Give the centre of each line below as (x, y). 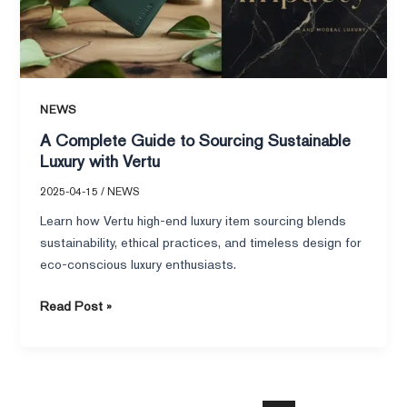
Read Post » (76, 305)
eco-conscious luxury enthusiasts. (139, 263)
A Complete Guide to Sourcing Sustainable (196, 141)
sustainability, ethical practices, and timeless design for (201, 242)
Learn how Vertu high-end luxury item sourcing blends (194, 220)
